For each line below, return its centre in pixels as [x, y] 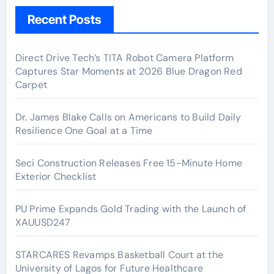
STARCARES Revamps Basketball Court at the [119, 254]
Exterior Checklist [56, 176]
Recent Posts [64, 19]
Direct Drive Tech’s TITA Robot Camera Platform [124, 57]
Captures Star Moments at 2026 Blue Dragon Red [128, 71]
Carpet [31, 84]
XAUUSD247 [43, 222]
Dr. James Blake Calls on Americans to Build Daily [128, 117]
